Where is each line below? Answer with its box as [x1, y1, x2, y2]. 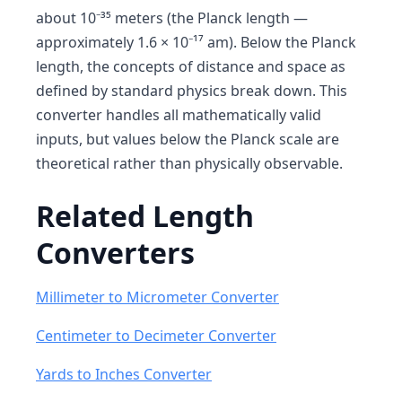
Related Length [36, 197, 254, 235]
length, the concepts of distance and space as [36, 57, 345, 76]
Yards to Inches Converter [36, 364, 212, 384]
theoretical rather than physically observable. [36, 153, 343, 173]
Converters [36, 233, 195, 272]
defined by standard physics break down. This [36, 81, 347, 100]
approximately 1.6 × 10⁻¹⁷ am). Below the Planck [36, 32, 356, 52]
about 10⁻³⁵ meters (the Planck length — [36, 8, 308, 28]
